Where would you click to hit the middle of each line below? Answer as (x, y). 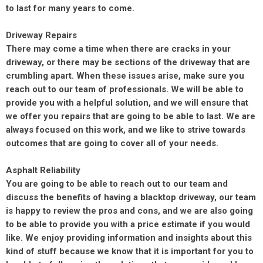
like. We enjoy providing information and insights (108, 238)
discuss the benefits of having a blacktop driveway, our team (131, 198)
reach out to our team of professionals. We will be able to (125, 90)
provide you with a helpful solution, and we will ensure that (127, 103)
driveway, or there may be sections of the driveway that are (128, 63)
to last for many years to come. (70, 9)
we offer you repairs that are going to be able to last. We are (131, 117)
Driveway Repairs (41, 36)
